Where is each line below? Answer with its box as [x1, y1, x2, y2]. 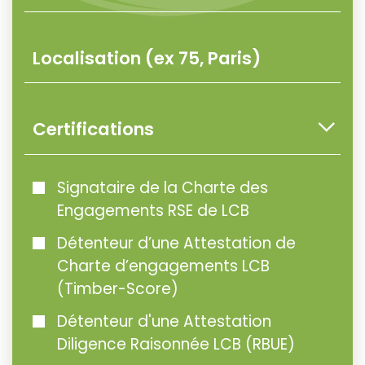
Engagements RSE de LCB [57, 199, 249, 222]
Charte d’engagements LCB [57, 254, 270, 277]
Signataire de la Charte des [57, 176, 268, 199]
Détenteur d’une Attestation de [57, 231, 296, 254]
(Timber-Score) [57, 277, 178, 300]
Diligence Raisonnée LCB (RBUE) [57, 332, 295, 355]
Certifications [33, 117, 154, 142]
